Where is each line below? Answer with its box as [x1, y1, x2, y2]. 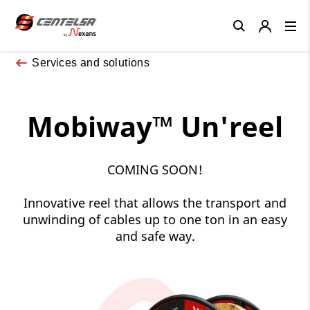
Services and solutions [32, 56, 150, 69]
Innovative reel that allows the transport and [24, 194, 286, 211]
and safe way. [115, 227, 195, 244]
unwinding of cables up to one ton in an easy [23, 210, 287, 228]
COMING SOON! [107, 161, 203, 178]
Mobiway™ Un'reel [27, 107, 283, 145]
